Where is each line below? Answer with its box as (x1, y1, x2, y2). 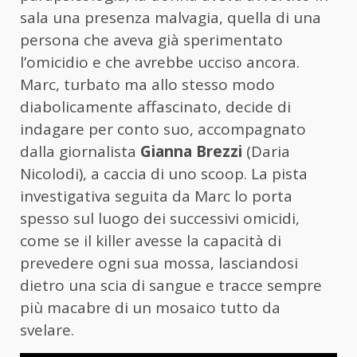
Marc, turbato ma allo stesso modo (20, 74, 275, 96)
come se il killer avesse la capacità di (20, 230, 281, 252)
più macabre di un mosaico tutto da (20, 297, 280, 319)
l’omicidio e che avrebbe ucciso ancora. (20, 52, 300, 73)
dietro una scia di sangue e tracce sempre (20, 275, 322, 296)
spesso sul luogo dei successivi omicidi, (20, 208, 300, 229)
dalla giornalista (20, 141, 140, 163)
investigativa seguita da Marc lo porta (20, 186, 292, 207)
